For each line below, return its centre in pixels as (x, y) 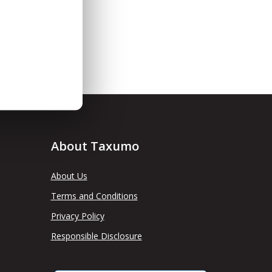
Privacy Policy (77, 216)
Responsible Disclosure (96, 236)
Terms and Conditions (94, 196)
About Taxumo (95, 146)
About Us (69, 176)
